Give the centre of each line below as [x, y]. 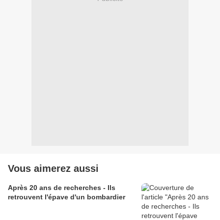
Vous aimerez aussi [53, 169]
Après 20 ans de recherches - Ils [62, 188]
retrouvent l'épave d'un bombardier [67, 197]
